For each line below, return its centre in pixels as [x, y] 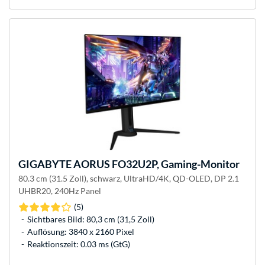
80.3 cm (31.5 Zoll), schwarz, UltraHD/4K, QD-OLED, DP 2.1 [129, 179]
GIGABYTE [45, 164]
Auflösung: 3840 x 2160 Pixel [81, 232]
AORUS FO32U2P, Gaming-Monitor [156, 164]
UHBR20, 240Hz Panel [60, 191]
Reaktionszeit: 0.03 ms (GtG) [79, 244]
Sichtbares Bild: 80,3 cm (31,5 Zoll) [91, 219]
